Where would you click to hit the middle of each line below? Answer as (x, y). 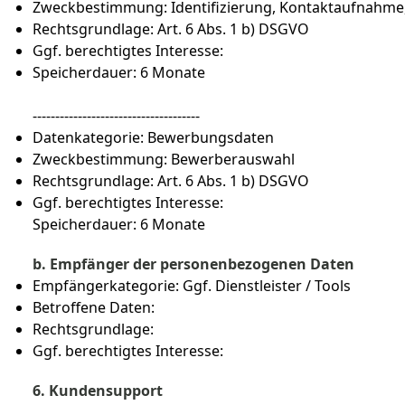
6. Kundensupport (98, 391)
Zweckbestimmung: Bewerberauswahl (164, 159)
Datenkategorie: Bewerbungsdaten (153, 137)
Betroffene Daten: (95, 307)
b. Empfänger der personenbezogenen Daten (195, 264)
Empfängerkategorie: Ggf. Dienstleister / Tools (192, 286)
